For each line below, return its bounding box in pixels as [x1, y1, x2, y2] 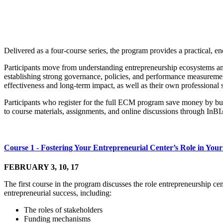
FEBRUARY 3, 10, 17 [4, 163, 79, 172]
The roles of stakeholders [24, 206, 103, 215]
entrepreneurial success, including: [4, 189, 111, 198]
